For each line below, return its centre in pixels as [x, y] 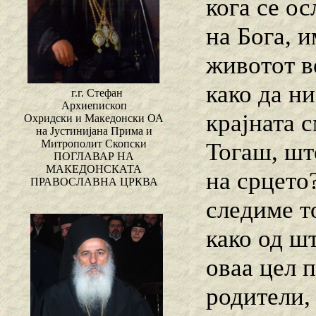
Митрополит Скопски [94, 144]
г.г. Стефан [97, 93]
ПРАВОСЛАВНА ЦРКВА [94, 182]
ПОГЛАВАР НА [94, 157]
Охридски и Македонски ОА [94, 119]
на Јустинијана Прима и [94, 131]
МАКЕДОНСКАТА [94, 169]
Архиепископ [94, 106]
